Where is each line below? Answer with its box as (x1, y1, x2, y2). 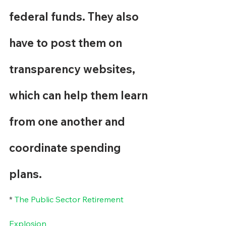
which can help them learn (9, 88, 150, 102)
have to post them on (9, 36, 125, 50)
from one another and (9, 115, 128, 129)
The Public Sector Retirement (15, 194, 126, 204)
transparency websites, (9, 62, 138, 76)
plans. (9, 167, 42, 181)
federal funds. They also (9, 10, 141, 24)
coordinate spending (9, 141, 124, 155)
